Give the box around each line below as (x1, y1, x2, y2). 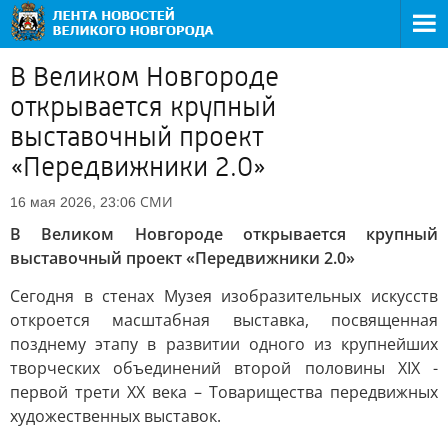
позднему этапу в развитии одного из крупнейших (10, 333, 438, 355)
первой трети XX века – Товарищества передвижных (10, 381, 438, 403)
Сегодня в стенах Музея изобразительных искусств (10, 285, 438, 307)
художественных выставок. (10, 405, 221, 427)
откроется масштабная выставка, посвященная (10, 309, 438, 331)
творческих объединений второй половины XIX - (10, 357, 438, 379)
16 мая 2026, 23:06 (10, 194, 136, 210)
